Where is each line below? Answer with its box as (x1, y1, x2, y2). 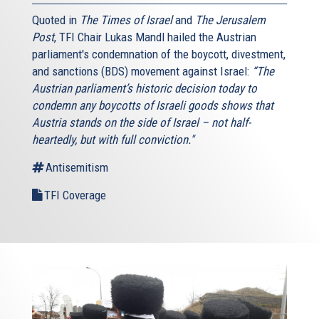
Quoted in (32, 13, 80, 28)
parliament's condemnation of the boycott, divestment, (32, 47, 286, 62)
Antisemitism (46, 160, 108, 175)
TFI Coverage (44, 188, 106, 203)
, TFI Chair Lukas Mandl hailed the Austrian (54, 30, 256, 45)
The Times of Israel (80, 13, 172, 28)
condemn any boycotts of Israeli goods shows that (32, 98, 273, 113)
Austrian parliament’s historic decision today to (32, 81, 257, 96)
